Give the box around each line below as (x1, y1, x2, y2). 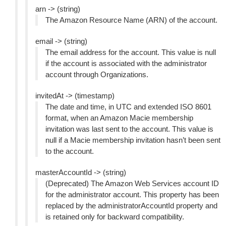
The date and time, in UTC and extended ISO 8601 (45, 102, 211, 111)
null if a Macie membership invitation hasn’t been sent (45, 136, 220, 144)
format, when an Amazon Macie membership (45, 114, 193, 122)
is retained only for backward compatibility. (45, 212, 184, 221)
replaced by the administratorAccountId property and (45, 201, 217, 210)
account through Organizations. (45, 70, 148, 79)
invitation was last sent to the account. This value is (45, 125, 213, 133)
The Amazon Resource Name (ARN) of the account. (45, 16, 217, 24)
